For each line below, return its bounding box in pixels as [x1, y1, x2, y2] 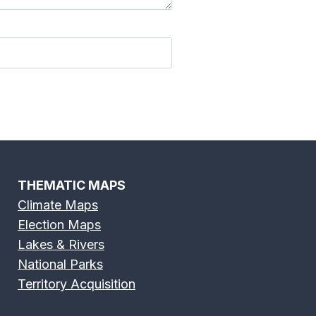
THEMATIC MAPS [18, 177, 126, 193]
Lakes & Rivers [18, 236, 104, 252]
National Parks [18, 256, 103, 272]
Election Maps [18, 217, 101, 232]
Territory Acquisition [18, 276, 135, 291]
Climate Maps [18, 197, 98, 212]
